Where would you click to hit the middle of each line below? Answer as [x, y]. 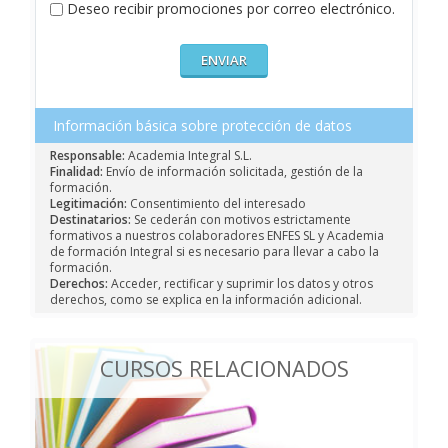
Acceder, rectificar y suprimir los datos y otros [240, 284]
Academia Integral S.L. [188, 156]
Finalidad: [76, 172]
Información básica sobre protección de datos [202, 126]
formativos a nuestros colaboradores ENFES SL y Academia [217, 236]
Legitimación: [88, 204]
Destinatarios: [90, 220]
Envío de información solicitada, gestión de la [233, 172]
